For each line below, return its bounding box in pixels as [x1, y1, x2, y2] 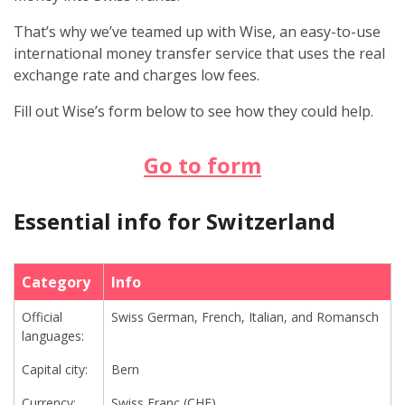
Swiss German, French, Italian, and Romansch [111, 308, 379, 326]
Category [22, 272, 90, 293]
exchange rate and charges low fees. [14, 65, 259, 86]
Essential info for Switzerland [14, 206, 335, 237]
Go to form [144, 150, 261, 181]
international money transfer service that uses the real [14, 43, 385, 64]
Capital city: [22, 361, 88, 379]
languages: [22, 327, 84, 345]
